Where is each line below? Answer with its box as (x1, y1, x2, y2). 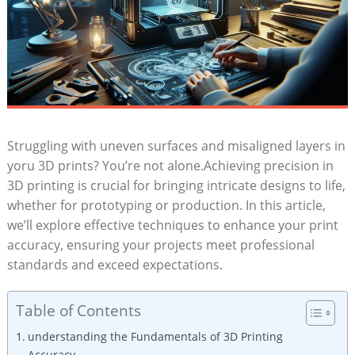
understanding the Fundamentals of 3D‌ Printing (27, 328, 283, 344)
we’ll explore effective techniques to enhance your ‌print (6, 216, 338, 234)
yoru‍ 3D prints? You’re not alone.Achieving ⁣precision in (6, 156, 334, 174)
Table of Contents (15, 300, 141, 322)
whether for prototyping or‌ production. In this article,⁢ (6, 196, 326, 214)
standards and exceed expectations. (6, 255, 223, 273)
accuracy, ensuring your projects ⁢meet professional (6, 235, 315, 254)
